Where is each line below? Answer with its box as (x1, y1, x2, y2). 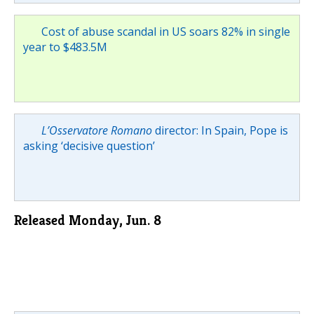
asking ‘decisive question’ (23, 137, 155, 153)
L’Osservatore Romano (41, 122, 152, 138)
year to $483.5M (23, 39, 107, 55)
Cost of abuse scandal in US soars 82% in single (41, 23, 290, 39)
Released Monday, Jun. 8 (14, 211, 161, 229)
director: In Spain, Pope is (151, 122, 288, 138)
